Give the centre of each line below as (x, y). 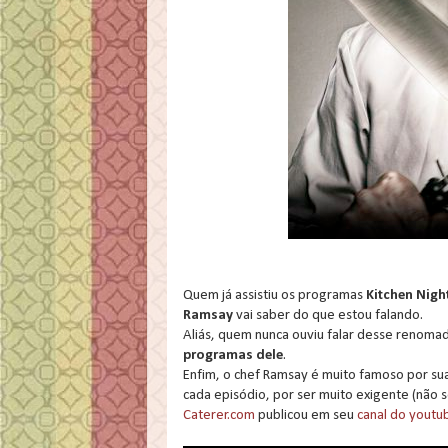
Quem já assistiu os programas (273, 296)
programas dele (233, 356)
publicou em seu (306, 416)
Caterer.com (219, 416)
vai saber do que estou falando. (328, 316)
